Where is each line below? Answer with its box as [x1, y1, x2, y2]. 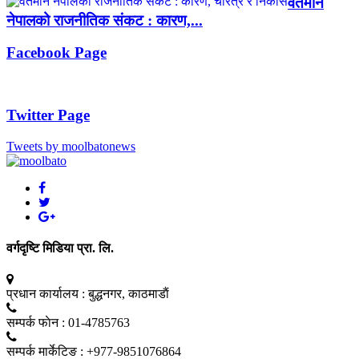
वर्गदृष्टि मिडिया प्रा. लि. [6, 240, 114, 255]
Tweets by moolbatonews [6, 139, 135, 153]
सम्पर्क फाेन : [6, 316, 65, 330]
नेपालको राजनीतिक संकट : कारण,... [6, 11, 203, 29]
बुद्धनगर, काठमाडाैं [88, 287, 169, 301]
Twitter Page [6, 106, 90, 123]
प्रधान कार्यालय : [6, 287, 85, 301]
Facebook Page [6, 44, 107, 62]
